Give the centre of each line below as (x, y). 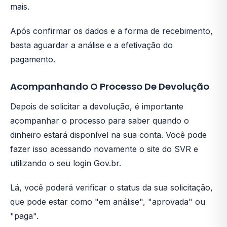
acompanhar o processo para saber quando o (100, 121)
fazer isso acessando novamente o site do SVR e (104, 149)
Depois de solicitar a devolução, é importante (97, 106)
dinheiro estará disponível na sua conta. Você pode (108, 135)
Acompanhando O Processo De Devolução (110, 86)
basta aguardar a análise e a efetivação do (91, 45)
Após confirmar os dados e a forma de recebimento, (111, 31)
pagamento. (33, 59)
